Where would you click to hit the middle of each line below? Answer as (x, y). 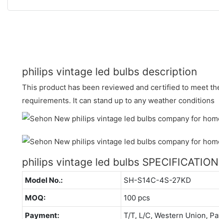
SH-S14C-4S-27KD (157, 180)
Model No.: (44, 180)
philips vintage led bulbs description (109, 71)
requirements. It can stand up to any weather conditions (118, 100)
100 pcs (137, 197)
